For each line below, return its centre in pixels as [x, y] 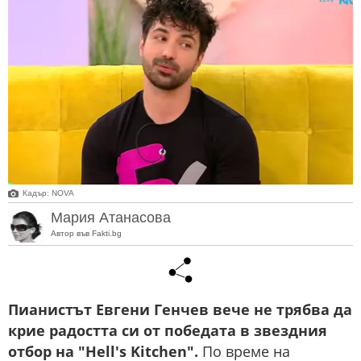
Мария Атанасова [111, 217]
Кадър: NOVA [48, 193]
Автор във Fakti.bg [86, 233]
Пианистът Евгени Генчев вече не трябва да [180, 310]
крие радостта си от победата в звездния [168, 331]
